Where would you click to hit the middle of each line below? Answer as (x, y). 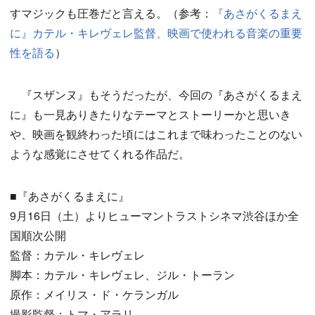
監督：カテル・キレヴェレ (77, 255)
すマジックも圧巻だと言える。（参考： (111, 13)
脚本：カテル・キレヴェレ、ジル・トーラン (122, 275)
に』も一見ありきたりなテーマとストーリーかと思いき (150, 115)
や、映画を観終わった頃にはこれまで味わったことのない (156, 134)
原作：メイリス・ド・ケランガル (94, 295)
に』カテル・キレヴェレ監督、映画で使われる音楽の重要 (156, 33)
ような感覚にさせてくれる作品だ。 (100, 154)
